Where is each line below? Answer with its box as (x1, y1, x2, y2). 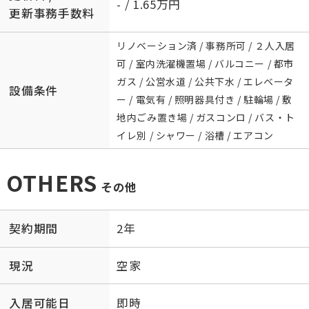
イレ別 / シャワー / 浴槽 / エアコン (117, 128, 274, 142)
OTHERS (6, 166, 98, 198)
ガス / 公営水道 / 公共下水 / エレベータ (117, 74, 294, 88)
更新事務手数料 (9, 5, 95, 22)
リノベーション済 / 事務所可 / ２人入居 (117, 38, 295, 52)
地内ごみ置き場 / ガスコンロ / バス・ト (117, 110, 295, 124)
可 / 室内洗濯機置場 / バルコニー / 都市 (117, 56, 294, 70)
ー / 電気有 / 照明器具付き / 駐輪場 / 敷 (117, 92, 292, 106)
